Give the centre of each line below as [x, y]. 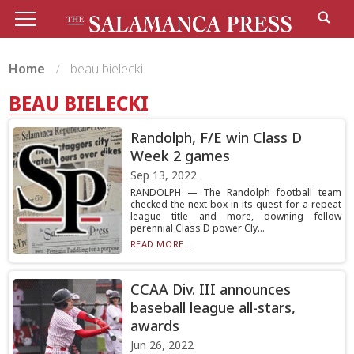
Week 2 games [180, 156]
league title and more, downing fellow [235, 216]
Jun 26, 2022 [162, 345]
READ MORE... [161, 244]
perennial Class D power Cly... [197, 228]
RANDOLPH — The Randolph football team [235, 192]
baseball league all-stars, [213, 307]
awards [154, 326]
